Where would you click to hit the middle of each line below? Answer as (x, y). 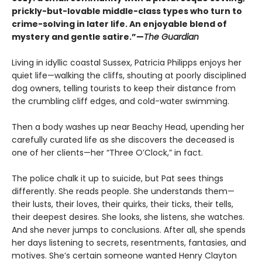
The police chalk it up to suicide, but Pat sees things (118, 178)
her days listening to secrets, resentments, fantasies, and (129, 242)
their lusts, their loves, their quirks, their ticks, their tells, (123, 204)
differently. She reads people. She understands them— (123, 191)
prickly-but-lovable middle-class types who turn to (127, 11)
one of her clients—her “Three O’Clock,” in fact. (107, 152)
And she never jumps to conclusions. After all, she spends (129, 230)
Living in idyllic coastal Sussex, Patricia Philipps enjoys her (127, 62)
